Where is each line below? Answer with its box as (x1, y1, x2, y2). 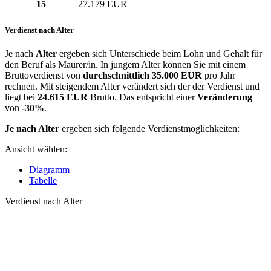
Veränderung (197, 91, 252, 102)
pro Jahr (204, 70, 235, 80)
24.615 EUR (38, 91, 90, 102)
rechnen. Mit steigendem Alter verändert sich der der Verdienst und (5, 80, 260, 91)
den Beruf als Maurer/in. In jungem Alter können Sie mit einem (5, 59, 246, 70)
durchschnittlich (83, 70, 149, 80)
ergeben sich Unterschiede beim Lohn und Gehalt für (57, 48, 262, 59)
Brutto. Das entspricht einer (90, 91, 197, 102)
